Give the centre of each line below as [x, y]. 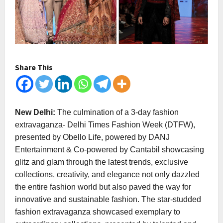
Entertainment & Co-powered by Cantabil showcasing [110, 149]
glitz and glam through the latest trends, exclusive [102, 162]
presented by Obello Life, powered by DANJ [92, 137]
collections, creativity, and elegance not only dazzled [107, 174]
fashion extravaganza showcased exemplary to [98, 212]
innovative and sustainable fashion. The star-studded [108, 199]
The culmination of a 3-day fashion [118, 112]
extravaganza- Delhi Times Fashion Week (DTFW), [105, 124]
